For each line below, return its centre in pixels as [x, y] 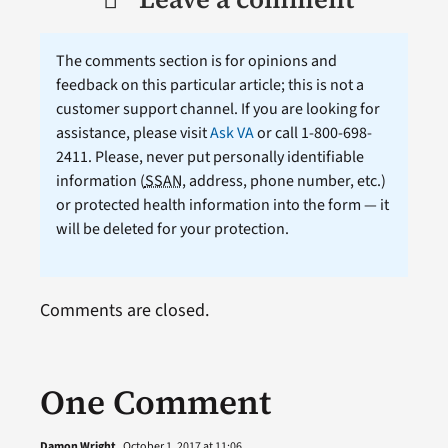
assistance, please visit [132, 133]
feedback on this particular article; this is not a [209, 85]
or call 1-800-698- [312, 133]
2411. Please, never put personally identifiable [209, 157]
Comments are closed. [124, 311]
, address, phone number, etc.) [283, 181]
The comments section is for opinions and [196, 61]
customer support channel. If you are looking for [217, 109]
